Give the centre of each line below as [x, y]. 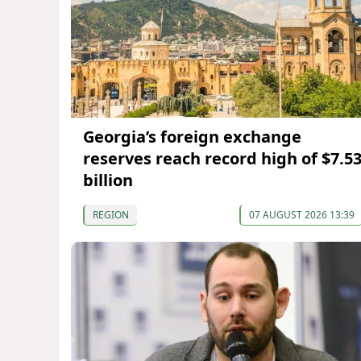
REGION [111, 214]
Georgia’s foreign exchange [192, 136]
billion [108, 180]
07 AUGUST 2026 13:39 [301, 214]
